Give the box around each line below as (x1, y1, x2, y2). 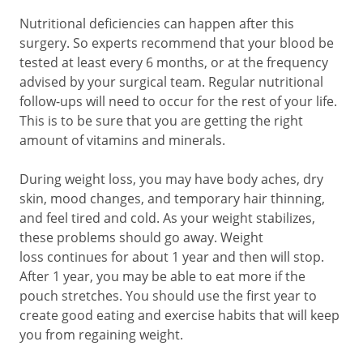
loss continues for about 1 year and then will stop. (19, 248, 324, 266)
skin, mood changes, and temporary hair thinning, (19, 190, 325, 207)
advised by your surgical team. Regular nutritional (19, 73, 323, 91)
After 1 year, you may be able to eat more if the (19, 267, 305, 285)
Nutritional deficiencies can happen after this (19, 15, 294, 32)
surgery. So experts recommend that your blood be (19, 34, 334, 52)
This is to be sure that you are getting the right (19, 112, 303, 130)
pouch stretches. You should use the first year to (19, 287, 317, 305)
